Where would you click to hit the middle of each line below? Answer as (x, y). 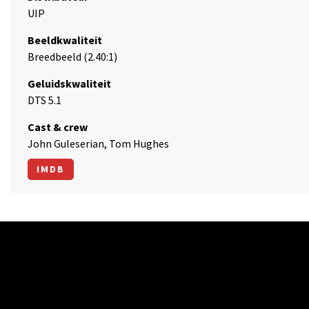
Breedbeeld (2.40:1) (72, 57)
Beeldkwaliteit (65, 40)
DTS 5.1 (44, 100)
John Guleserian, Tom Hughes (98, 143)
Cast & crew (58, 127)
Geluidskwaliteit (69, 83)
